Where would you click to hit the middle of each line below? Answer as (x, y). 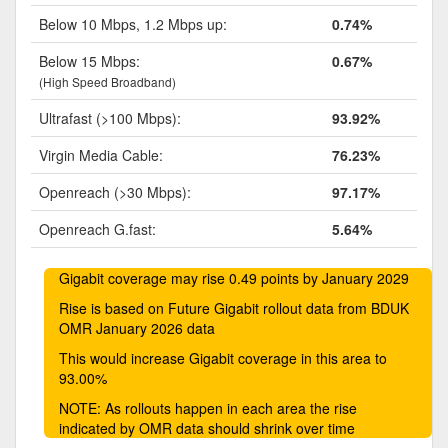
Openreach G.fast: (97, 228)
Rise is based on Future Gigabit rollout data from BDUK (234, 307)
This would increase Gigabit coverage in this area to (223, 357)
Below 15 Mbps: (89, 60)
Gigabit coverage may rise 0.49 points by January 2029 (234, 277)
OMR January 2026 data (137, 327)
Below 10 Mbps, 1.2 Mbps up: (133, 23)
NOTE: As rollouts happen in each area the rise (208, 407)
